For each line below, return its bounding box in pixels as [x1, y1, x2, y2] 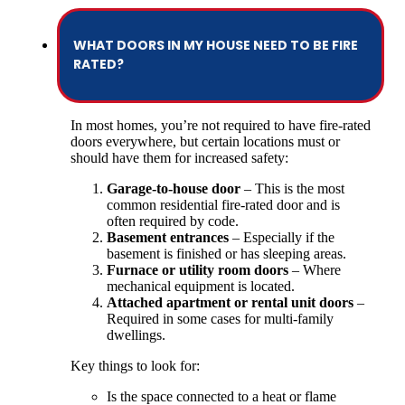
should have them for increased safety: [71, 149, 288, 165]
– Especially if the [229, 229, 334, 245]
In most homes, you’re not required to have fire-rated [71, 117, 371, 133]
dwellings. [107, 326, 165, 343]
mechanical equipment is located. [107, 278, 295, 294]
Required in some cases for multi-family [107, 310, 334, 326]
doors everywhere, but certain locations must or [71, 133, 340, 149]
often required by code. [107, 212, 239, 229]
